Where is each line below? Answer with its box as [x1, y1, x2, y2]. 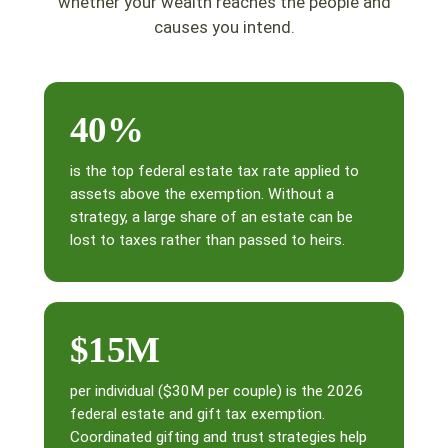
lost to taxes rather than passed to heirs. [70, 230, 345, 249]
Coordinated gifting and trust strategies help [70, 427, 367, 446]
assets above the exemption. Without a [70, 184, 334, 203]
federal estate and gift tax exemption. [70, 404, 325, 423]
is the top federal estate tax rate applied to [70, 161, 359, 180]
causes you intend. [153, 16, 295, 37]
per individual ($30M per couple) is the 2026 [70, 381, 363, 400]
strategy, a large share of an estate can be [70, 207, 353, 226]
